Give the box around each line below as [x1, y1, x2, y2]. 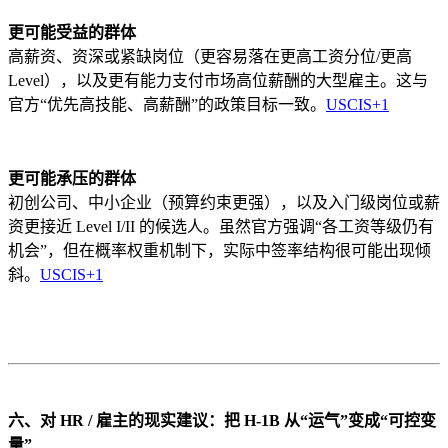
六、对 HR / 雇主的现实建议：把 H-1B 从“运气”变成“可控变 [8, 411, 436, 429]
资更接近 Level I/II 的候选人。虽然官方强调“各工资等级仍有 [8, 217, 434, 235]
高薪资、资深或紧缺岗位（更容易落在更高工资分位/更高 [8, 47, 412, 65]
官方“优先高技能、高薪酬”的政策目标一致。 [8, 95, 326, 113]
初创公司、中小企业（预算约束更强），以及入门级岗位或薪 [8, 193, 440, 211]
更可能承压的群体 [8, 169, 136, 187]
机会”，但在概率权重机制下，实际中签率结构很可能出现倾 [8, 241, 431, 259]
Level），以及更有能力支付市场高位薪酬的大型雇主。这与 [8, 71, 428, 89]
